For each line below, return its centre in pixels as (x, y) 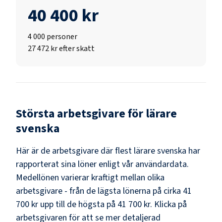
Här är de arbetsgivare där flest (75, 151)
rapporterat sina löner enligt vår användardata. (102, 164)
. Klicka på (168, 204)
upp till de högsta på (78, 204)
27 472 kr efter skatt (61, 48)
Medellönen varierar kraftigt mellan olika (90, 177)
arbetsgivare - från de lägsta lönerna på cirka (98, 191)
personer (62, 36)
